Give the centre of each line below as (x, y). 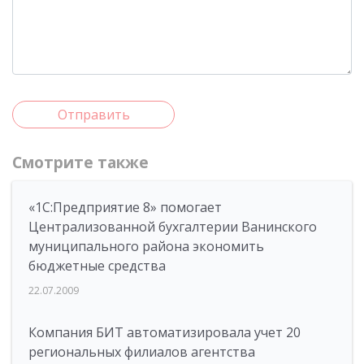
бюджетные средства (97, 266)
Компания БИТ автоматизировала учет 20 (165, 332)
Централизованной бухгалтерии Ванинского (173, 227)
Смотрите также (80, 162)
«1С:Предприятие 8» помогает (125, 207)
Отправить (93, 115)
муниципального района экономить (146, 246)
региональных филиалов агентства (142, 352)
